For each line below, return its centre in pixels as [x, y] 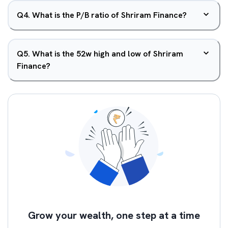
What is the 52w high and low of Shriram [108, 54]
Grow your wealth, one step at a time [114, 215]
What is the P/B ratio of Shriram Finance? [109, 15]
